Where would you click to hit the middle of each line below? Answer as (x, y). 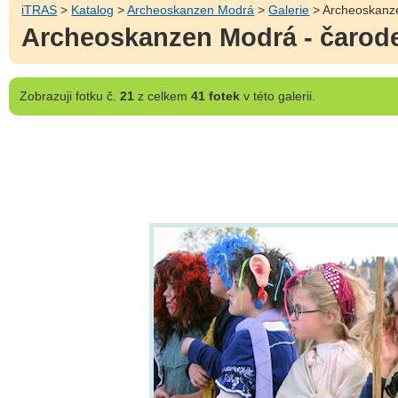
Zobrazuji (45, 96)
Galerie (289, 9)
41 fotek (215, 96)
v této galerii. (277, 96)
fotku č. (96, 96)
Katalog (93, 9)
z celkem (162, 96)
